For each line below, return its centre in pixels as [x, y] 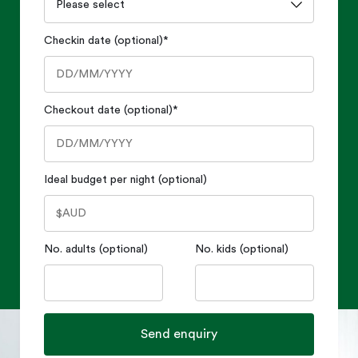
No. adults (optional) [96, 249]
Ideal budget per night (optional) [125, 179]
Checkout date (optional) [108, 110]
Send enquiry [179, 334]
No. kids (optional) [242, 249]
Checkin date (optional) [103, 40]
